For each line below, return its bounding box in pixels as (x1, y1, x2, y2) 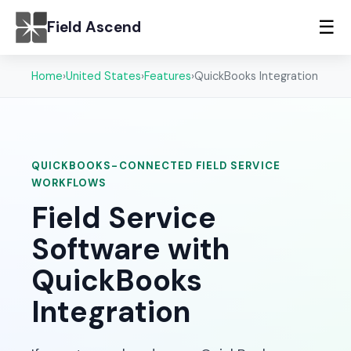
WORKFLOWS (31, 176, 107, 190)
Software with (31, 230, 230, 269)
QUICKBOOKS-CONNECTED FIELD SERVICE (31, 159, 280, 172)
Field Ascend (47, 17, 141, 37)
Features (144, 69, 191, 83)
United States (66, 69, 141, 83)
